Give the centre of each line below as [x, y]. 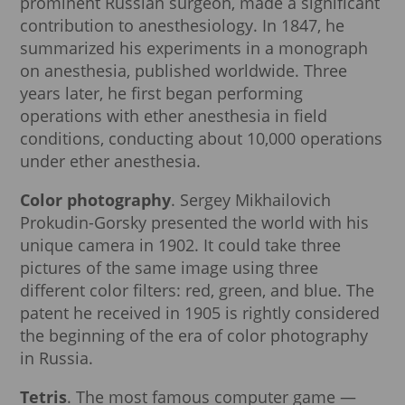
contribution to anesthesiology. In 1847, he [182, 26]
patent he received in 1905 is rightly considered [200, 313]
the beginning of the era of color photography [194, 336]
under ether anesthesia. [110, 161]
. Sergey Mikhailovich [251, 200]
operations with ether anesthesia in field [174, 116]
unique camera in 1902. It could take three [180, 245]
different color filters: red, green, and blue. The [197, 291]
